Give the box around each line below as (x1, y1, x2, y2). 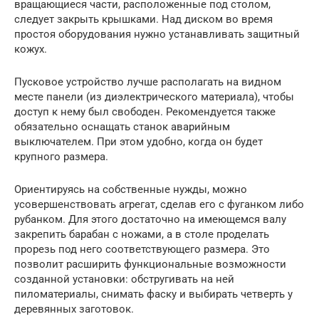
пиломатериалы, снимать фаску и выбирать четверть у (14, 288, 293, 301)
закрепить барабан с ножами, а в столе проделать (14, 228, 269, 241)
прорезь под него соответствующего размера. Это (14, 243, 270, 256)
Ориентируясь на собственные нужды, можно (14, 183, 247, 197)
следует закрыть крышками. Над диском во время (14, 13, 273, 26)
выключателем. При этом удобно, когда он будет (14, 135, 263, 149)
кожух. (14, 43, 47, 56)
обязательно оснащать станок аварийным (14, 120, 230, 134)
